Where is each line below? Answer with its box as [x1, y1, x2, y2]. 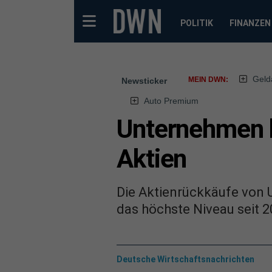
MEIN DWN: [188, 75, 228, 84]
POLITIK [180, 18, 213, 28]
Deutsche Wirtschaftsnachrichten [117, 254, 254, 264]
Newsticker [121, 76, 167, 86]
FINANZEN [229, 18, 271, 28]
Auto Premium [143, 96, 199, 106]
